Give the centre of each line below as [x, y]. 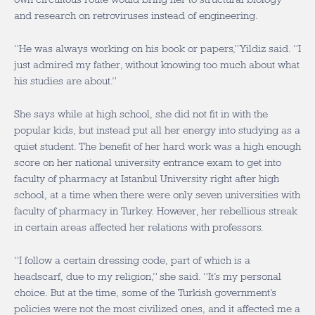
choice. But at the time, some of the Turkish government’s [145, 292]
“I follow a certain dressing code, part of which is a [132, 260]
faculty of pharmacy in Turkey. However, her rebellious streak [156, 211]
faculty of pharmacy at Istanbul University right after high [147, 179]
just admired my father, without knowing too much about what [157, 65]
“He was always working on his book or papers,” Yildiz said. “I [157, 49]
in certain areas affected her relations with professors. [139, 227]
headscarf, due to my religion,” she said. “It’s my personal [148, 276]
